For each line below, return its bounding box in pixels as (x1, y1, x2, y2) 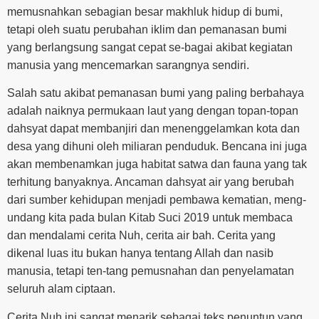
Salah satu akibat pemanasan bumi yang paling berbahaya (7, 87, 304, 100)
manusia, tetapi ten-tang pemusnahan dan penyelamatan (7, 265, 294, 278)
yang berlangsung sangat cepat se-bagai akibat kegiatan (7, 41, 293, 53)
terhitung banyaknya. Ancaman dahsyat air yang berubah (7, 176, 294, 189)
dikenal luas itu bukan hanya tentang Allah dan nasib (7, 247, 273, 260)
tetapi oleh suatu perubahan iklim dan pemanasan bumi (7, 23, 287, 36)
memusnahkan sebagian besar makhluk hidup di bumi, (7, 5, 283, 18)
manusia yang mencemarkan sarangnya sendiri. (7, 58, 249, 71)
